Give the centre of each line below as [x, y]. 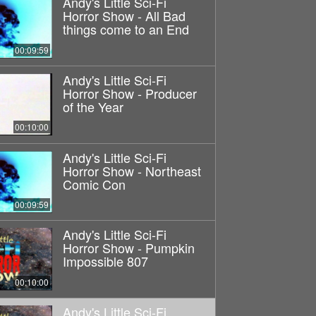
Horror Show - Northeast [132, 170]
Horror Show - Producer [129, 93]
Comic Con [94, 184]
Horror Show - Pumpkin [128, 248]
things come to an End [126, 29]
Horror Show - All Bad [124, 15]
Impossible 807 [105, 261]
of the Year [93, 106]
